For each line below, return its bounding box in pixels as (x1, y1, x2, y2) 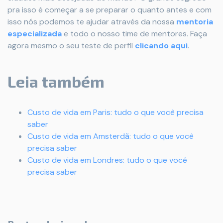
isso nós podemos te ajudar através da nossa (7, 16, 176, 27)
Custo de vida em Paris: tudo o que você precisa (27, 107, 204, 118)
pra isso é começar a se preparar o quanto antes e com (7, 4, 212, 15)
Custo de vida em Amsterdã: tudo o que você (27, 131, 194, 142)
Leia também (7, 72, 105, 91)
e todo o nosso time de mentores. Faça (62, 28, 207, 39)
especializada (7, 28, 62, 39)
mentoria (176, 16, 213, 27)
